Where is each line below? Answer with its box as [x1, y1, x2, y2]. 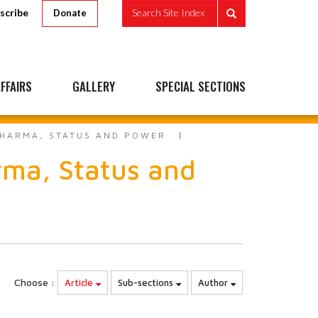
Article [65, 277, 96, 288]
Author [198, 277, 231, 288]
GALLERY [72, 77, 115, 95]
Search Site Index [132, 6, 204, 19]
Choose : [14, 276, 55, 288]
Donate [53, 7, 87, 18]
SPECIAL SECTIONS [155, 77, 246, 95]
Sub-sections [118, 277, 176, 288]
